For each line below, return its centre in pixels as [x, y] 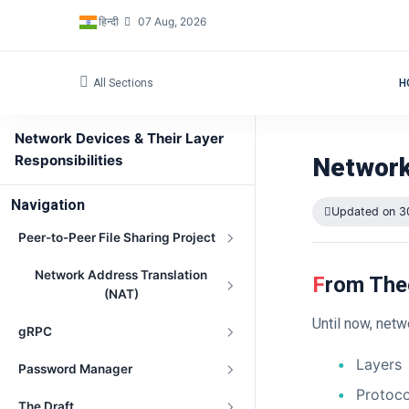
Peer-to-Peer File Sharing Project [117, 237]
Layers [379, 364]
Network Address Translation [121, 275]
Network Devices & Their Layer [119, 138]
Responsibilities [69, 160]
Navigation [48, 205]
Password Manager [75, 369]
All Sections [123, 83]
